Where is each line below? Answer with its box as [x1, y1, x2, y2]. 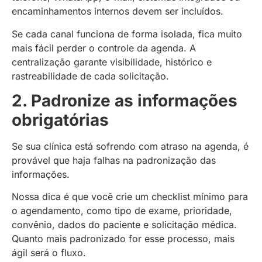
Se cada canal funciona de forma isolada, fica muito [12, 27, 242, 40]
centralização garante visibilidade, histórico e [12, 56, 212, 68]
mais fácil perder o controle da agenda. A [12, 42, 196, 54]
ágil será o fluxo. [12, 247, 86, 259]
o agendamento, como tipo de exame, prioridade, [12, 205, 232, 217]
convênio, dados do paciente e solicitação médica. [12, 219, 237, 231]
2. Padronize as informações [12, 91, 237, 111]
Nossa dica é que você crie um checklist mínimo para [12, 191, 248, 203]
